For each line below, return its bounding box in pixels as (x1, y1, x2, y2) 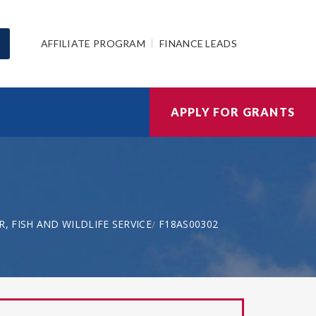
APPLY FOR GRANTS (170, 105, 295, 119)
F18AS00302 (159, 217, 219, 231)
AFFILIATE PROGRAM (40, 37, 146, 49)
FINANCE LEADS (159, 37, 237, 49)
